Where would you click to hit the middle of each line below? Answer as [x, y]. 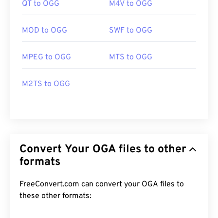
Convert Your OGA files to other [56, 150]
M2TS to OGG [46, 84]
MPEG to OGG [46, 58]
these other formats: [55, 196]
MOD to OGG [45, 31]
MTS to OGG [131, 58]
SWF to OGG [131, 31]
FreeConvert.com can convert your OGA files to [81, 185]
